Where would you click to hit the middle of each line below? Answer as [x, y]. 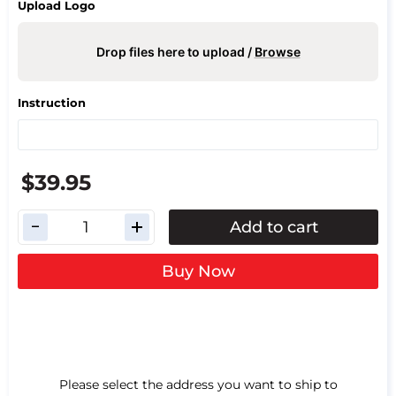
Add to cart [274, 227]
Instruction [52, 103]
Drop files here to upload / [175, 51]
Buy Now [198, 271]
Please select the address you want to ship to [198, 384]
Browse [277, 51]
